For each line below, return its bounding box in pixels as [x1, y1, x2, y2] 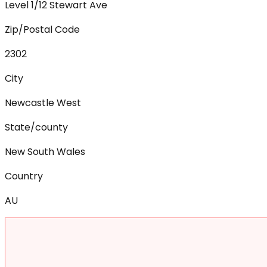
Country [5, 169, 43, 184]
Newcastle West [5, 96, 81, 110]
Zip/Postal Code [5, 23, 80, 37]
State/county [5, 120, 68, 135]
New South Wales [5, 145, 85, 159]
